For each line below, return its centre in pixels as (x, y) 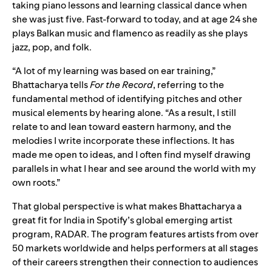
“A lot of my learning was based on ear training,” (114, 70)
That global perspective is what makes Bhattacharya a (127, 206)
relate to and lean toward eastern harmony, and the (122, 126)
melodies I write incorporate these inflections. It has (123, 140)
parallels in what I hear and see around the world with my (134, 168)
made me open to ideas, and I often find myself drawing (131, 154)
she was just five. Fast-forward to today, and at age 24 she (135, 19)
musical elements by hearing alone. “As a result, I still (124, 112)
